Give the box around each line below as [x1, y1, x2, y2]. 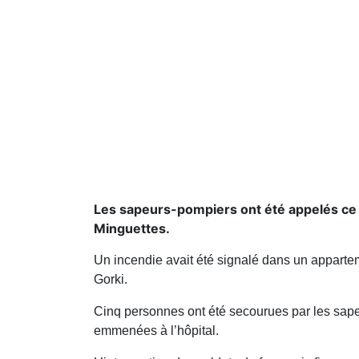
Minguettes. [94, 220, 170, 236]
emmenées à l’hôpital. [94, 323, 219, 337]
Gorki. [94, 272, 127, 286]
